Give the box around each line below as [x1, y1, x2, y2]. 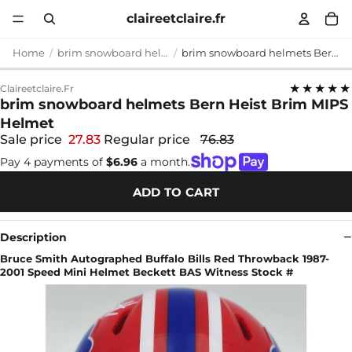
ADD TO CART [132, 184, 220, 200]
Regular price [104, 132, 193, 147]
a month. [137, 154, 190, 169]
